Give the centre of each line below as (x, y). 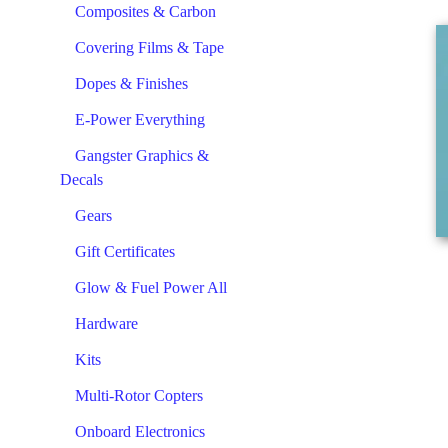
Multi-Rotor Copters (139, 395)
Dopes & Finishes (131, 83)
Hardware (106, 323)
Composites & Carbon (145, 11)
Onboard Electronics (140, 431)
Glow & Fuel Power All (151, 287)
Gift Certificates (125, 251)
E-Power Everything (140, 119)
